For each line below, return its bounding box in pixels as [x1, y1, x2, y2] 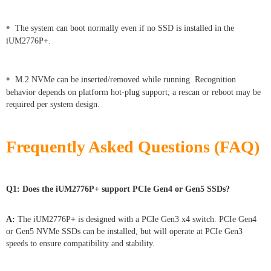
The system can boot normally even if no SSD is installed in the [15, 23, 234, 33]
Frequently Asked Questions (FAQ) [6, 137, 260, 156]
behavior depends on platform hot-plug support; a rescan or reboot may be [6, 87, 261, 97]
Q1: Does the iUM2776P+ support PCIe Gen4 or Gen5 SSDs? [6, 184, 230, 194]
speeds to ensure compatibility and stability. [6, 238, 155, 248]
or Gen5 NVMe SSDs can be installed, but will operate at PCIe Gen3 [6, 226, 243, 236]
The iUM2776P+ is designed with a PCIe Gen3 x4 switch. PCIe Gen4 [15, 214, 256, 224]
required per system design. [6, 99, 100, 109]
